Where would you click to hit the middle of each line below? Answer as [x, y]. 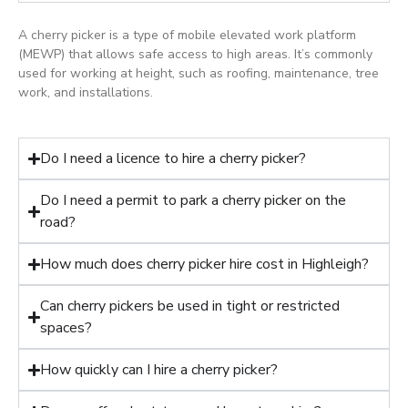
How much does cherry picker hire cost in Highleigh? [205, 265]
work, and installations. [86, 92]
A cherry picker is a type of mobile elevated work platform [187, 35]
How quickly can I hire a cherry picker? [159, 370]
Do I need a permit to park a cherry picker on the [194, 201]
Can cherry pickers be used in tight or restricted [190, 306]
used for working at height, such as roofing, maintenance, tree [199, 73]
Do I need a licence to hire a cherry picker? [173, 159]
